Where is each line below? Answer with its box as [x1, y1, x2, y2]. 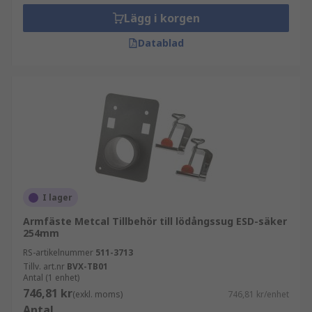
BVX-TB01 [67, 260, 108, 272]
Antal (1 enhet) [23, 272, 79, 283]
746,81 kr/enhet [228, 288, 289, 300]
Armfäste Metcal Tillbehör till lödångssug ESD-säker [23, 214, 287, 228]
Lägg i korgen [123, 10, 200, 26]
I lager [42, 192, 72, 203]
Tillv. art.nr [23, 260, 65, 272]
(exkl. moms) [72, 288, 123, 300]
